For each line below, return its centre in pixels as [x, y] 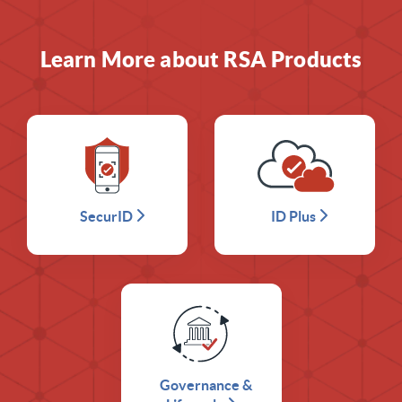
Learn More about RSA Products [201, 60]
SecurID [106, 217]
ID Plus [293, 217]
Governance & [205, 385]
